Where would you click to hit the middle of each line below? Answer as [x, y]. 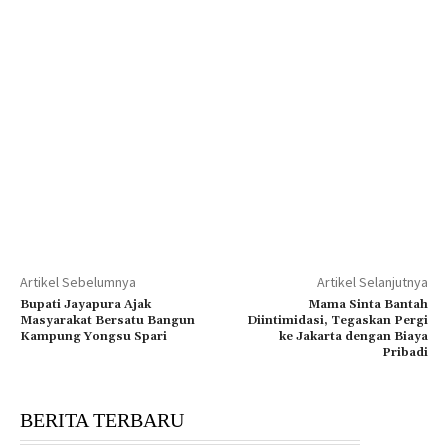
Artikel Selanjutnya [372, 281]
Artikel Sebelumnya [78, 281]
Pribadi [404, 352]
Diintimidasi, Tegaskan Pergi [337, 320]
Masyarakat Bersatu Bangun [107, 320]
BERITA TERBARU [102, 419]
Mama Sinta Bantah [367, 304]
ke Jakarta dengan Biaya [353, 336]
